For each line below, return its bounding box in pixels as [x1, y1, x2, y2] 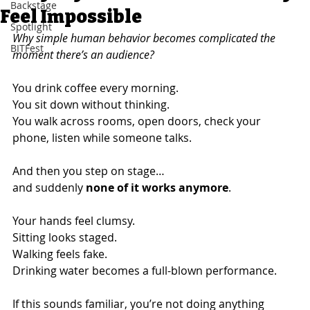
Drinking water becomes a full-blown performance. [12, 262, 277, 278]
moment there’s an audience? [12, 46, 154, 62]
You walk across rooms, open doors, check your [12, 113, 264, 129]
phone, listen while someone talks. [12, 129, 192, 145]
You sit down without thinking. [12, 96, 170, 112]
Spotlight [10, 19, 52, 33]
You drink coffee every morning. [12, 80, 179, 95]
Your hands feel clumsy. [12, 212, 135, 228]
